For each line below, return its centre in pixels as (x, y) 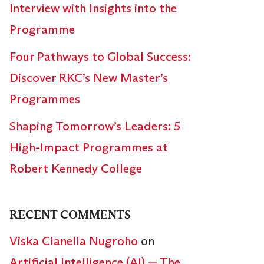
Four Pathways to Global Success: (100, 57)
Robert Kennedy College (76, 169)
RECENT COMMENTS (70, 215)
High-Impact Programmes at (89, 148)
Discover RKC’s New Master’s (89, 78)
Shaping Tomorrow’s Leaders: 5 (95, 126)
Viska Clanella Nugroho (74, 241)
